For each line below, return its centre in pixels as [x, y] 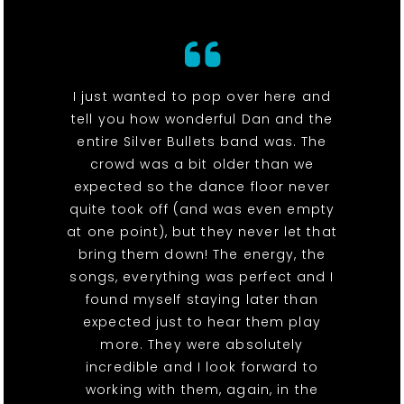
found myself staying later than [202, 300]
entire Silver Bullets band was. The [202, 142]
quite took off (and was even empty [202, 210]
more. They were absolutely [202, 345]
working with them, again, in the [202, 390]
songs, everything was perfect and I [202, 277]
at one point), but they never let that [202, 232]
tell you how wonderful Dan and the [202, 119]
